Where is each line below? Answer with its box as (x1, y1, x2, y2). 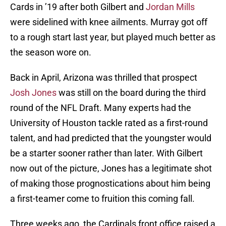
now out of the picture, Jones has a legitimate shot (10, 163, 212, 174)
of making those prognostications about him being (10, 178, 210, 189)
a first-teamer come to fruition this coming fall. (10, 193, 195, 204)
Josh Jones (10, 87, 56, 98)
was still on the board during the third (56, 87, 206, 98)
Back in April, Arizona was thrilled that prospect (10, 72, 197, 83)
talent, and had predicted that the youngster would (10, 133, 211, 144)
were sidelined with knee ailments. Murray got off (10, 17, 207, 28)
